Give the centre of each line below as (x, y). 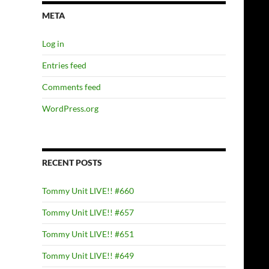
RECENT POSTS (72, 162)
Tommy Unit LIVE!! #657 (88, 212)
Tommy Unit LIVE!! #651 (88, 234)
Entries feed (64, 65)
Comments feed (71, 87)
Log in (53, 44)
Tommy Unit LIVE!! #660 (88, 191)
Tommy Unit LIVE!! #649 (88, 255)
